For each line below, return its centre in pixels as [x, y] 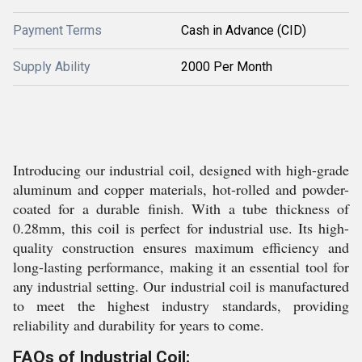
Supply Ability [52, 67]
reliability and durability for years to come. [139, 325]
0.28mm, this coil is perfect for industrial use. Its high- [181, 228]
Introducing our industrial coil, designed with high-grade [181, 170]
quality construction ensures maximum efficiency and [181, 247]
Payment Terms [57, 30]
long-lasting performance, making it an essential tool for [181, 267]
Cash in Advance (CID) [244, 30]
